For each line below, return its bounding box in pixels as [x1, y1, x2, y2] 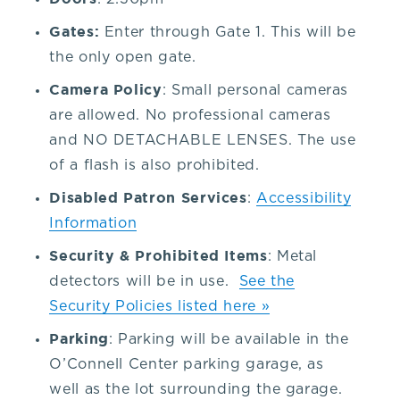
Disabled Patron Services [49, 189, 247, 206]
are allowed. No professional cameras [49, 108, 331, 123]
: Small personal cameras [162, 83, 349, 98]
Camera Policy [49, 81, 162, 98]
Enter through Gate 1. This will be [104, 25, 356, 40]
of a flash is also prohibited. [49, 158, 260, 173]
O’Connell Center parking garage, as [49, 357, 324, 372]
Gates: [49, 23, 104, 40]
